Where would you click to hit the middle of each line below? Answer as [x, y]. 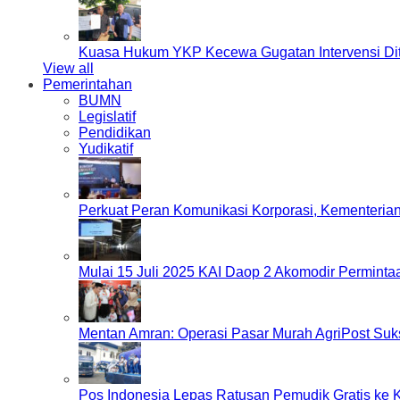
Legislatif [107, 117]
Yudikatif [106, 149]
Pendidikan [115, 133]
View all [68, 68]
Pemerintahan [87, 84]
